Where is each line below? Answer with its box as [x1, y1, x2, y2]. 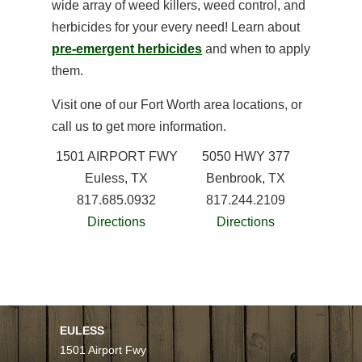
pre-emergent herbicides [52, 42, 202, 56]
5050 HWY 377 [201, 149, 290, 163]
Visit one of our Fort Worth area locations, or [52, 98, 302, 112]
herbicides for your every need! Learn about [52, 20, 300, 34]
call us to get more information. [52, 120, 226, 133]
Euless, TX [85, 171, 148, 185]
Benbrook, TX [206, 171, 285, 185]
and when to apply [202, 42, 310, 56]
